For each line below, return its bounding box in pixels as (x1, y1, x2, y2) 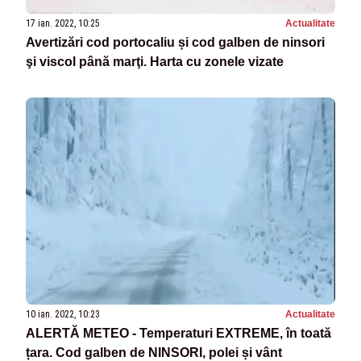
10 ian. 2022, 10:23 (26, 308, 100, 320)
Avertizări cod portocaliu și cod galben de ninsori (26, 35, 325, 50)
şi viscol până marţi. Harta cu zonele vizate (26, 55, 284, 69)
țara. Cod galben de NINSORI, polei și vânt (26, 345, 282, 359)
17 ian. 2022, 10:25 (26, 18, 100, 30)
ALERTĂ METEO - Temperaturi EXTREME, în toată (26, 326, 331, 340)
